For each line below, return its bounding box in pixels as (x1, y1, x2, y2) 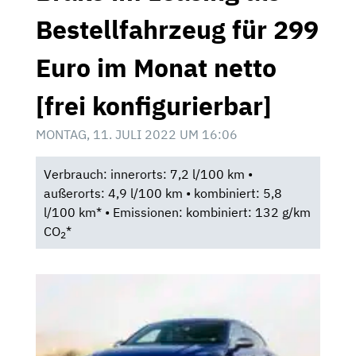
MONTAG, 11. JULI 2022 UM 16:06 (36, 126, 238, 143)
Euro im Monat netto (36, 51, 277, 85)
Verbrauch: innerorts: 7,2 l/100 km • (43, 166, 253, 183)
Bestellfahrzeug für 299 (36, 13, 319, 47)
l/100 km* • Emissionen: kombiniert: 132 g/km (43, 204, 311, 221)
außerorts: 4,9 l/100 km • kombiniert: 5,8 (43, 185, 282, 202)
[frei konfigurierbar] (36, 89, 272, 123)
